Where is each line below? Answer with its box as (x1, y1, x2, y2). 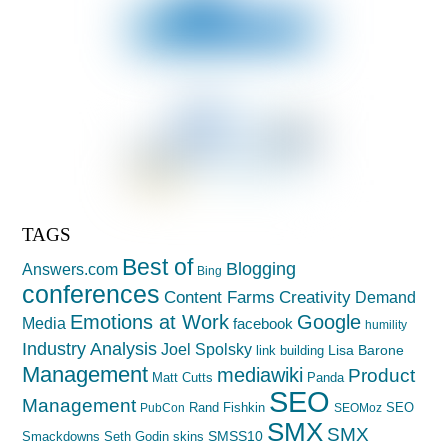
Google (297, 310, 362, 333)
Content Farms (164, 287, 276, 307)
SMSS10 (208, 427, 264, 444)
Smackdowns (22, 428, 101, 444)
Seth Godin (104, 428, 170, 444)
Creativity (279, 286, 352, 307)
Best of (122, 253, 194, 280)
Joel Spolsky (161, 339, 253, 358)
